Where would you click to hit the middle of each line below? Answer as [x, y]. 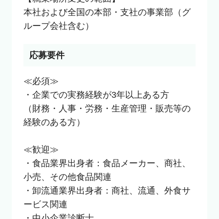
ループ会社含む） [58, 26]
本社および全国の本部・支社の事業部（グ [107, 12]
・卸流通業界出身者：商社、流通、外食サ [107, 190]
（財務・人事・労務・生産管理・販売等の [107, 108]
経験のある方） [54, 122]
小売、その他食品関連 [67, 177]
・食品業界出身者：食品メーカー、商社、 [107, 163]
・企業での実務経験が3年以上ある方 [96, 95]
